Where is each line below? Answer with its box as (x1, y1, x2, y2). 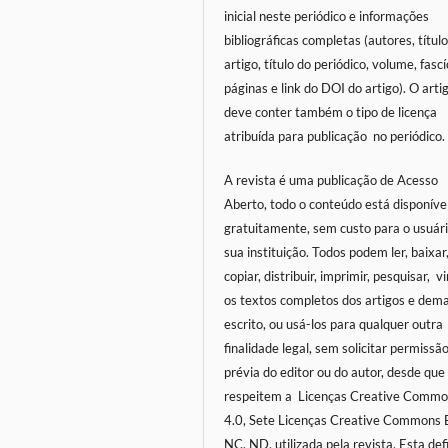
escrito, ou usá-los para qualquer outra (224, 315, 444, 332)
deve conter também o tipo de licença (224, 103, 438, 120)
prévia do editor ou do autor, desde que (224, 363, 446, 380)
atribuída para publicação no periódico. (224, 127, 446, 144)
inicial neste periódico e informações (224, 7, 430, 24)
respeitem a (224, 387, 296, 404)
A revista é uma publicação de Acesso (224, 171, 439, 188)
